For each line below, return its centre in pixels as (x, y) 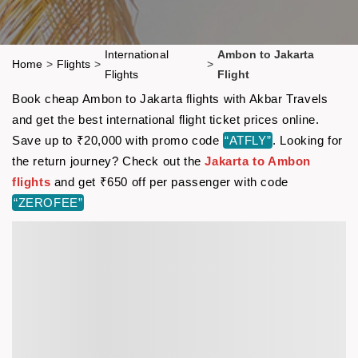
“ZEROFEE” (48, 202)
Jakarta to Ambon (258, 161)
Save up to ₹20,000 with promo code (117, 140)
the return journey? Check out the (109, 161)
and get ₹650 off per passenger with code (169, 181)
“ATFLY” (248, 140)
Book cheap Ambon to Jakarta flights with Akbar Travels (170, 98)
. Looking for (308, 140)
